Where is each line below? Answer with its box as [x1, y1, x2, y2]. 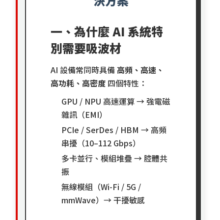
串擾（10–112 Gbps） [61, 137, 141, 149]
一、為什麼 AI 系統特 [51, 23, 164, 40]
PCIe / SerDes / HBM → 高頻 [61, 124, 167, 136]
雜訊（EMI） [61, 109, 108, 120]
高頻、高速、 [117, 64, 165, 76]
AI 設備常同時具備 [51, 64, 117, 76]
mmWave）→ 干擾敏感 [61, 194, 145, 206]
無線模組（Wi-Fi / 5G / [61, 181, 141, 192]
